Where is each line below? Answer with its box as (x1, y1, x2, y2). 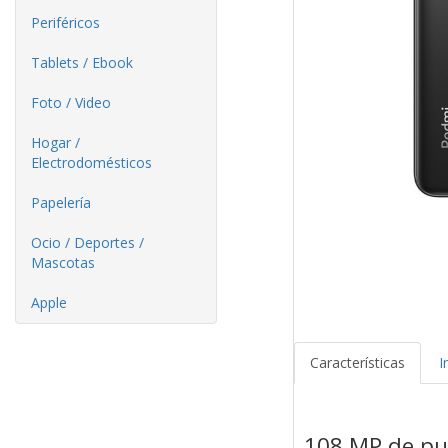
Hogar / (31, 133, 80, 152)
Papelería (31, 193, 91, 212)
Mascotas (31, 253, 95, 272)
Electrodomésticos (31, 153, 152, 172)
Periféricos (31, 13, 100, 32)
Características (309, 353, 405, 373)
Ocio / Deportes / (31, 233, 144, 252)
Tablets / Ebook (31, 53, 133, 72)
